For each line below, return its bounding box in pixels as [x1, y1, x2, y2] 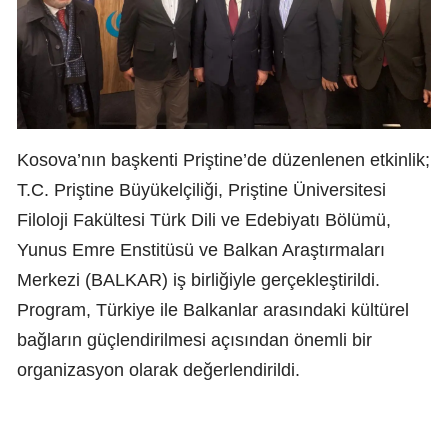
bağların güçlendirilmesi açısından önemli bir [17, 329, 372, 350]
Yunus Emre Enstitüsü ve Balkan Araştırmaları [17, 239, 385, 260]
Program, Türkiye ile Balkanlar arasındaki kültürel [17, 299, 409, 320]
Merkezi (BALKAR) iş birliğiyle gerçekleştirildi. [17, 269, 380, 290]
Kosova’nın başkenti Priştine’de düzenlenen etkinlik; [17, 149, 430, 170]
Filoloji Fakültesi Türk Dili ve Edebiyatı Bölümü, [17, 209, 391, 230]
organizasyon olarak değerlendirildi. [17, 359, 300, 380]
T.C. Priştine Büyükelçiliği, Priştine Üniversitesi [17, 179, 386, 200]
